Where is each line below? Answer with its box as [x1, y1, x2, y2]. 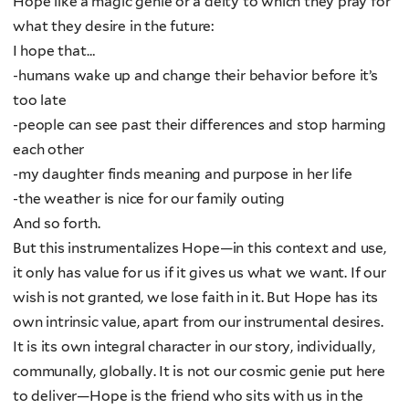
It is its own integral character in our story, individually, [13, 338, 375, 356]
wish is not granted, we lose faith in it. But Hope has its [13, 288, 379, 307]
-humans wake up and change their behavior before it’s [13, 67, 378, 85]
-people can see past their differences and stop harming [13, 116, 386, 134]
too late [13, 91, 67, 110]
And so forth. [13, 215, 100, 233]
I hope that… [13, 42, 95, 60]
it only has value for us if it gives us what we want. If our [13, 264, 386, 282]
